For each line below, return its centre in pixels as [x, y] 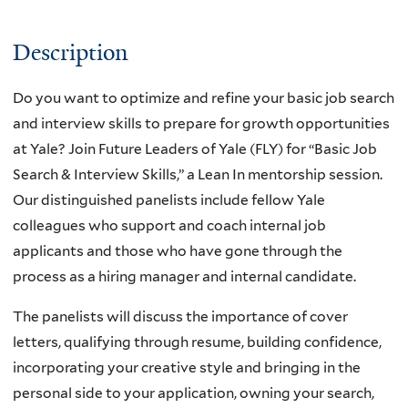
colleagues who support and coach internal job [169, 226]
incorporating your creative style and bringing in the [187, 367]
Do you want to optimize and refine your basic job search [204, 98]
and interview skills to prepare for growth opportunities [201, 124]
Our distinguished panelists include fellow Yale [169, 200]
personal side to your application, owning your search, [194, 393]
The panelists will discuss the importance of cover [180, 316]
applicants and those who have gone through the [178, 251]
